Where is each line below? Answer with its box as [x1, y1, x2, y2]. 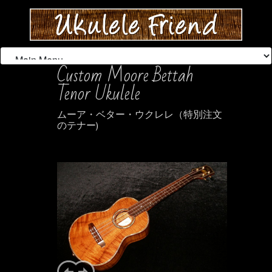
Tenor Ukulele [57, 76, 140, 110]
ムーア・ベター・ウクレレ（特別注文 [57, 109, 222, 120]
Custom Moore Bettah [57, 58, 194, 92]
